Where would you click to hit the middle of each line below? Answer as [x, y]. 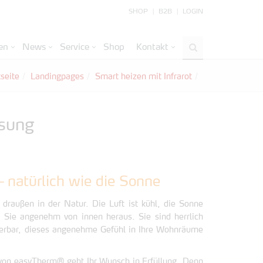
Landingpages [57, 77]
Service [75, 48]
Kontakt [152, 48]
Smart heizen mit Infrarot [144, 77]
